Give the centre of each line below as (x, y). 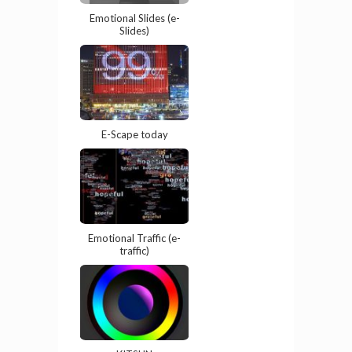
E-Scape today (134, 142)
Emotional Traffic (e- (134, 246)
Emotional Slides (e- (134, 26)
